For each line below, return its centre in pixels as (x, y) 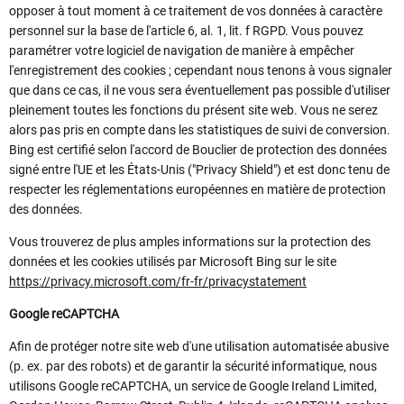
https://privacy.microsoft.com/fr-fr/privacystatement (158, 282)
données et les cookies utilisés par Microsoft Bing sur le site (173, 262)
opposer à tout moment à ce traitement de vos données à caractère (196, 11)
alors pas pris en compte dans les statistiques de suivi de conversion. (200, 130)
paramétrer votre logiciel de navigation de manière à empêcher (182, 51)
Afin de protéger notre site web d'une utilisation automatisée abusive (199, 347)
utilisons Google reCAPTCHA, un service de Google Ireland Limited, (193, 386)
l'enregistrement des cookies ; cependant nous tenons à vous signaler (201, 71)
